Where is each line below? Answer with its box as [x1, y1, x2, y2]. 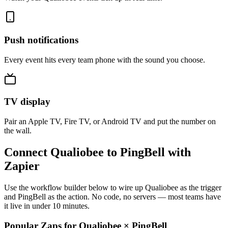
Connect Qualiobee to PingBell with [4, 146, 191, 159]
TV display [4, 96, 50, 107]
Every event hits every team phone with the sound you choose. [4, 55, 205, 64]
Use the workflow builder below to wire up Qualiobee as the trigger [4, 183, 221, 192]
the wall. [4, 126, 32, 135]
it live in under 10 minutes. [4, 201, 90, 210]
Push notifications [4, 34, 78, 45]
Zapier [4, 159, 40, 173]
